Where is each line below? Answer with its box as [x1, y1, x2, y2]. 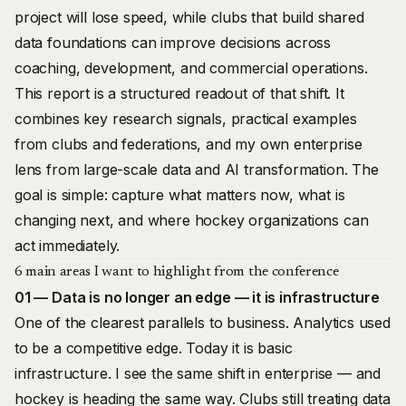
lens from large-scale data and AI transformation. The [14, 160, 379, 179]
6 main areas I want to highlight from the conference [14, 265, 339, 279]
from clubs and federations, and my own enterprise [14, 135, 362, 153]
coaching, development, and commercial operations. [14, 59, 368, 77]
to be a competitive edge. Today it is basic [14, 339, 293, 357]
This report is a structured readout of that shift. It [14, 84, 344, 102]
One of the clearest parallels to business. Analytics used [14, 314, 391, 332]
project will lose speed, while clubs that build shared [14, 8, 364, 26]
